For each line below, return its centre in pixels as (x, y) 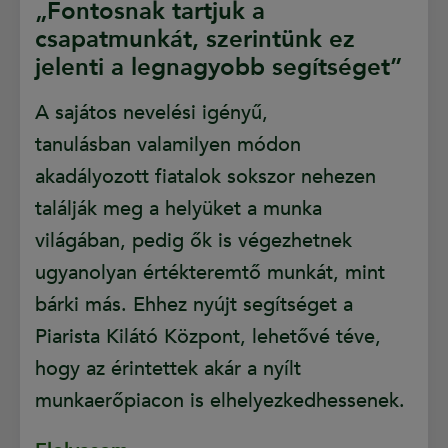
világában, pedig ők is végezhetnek (193, 241)
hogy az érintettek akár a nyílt (168, 369)
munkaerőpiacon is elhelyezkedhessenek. (220, 401)
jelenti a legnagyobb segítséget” (218, 68)
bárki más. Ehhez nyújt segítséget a (194, 305)
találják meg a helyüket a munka (178, 209)
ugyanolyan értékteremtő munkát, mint (210, 273)
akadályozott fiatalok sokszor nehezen (205, 177)
